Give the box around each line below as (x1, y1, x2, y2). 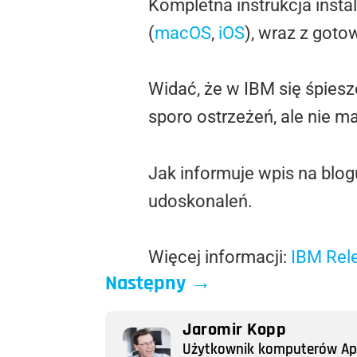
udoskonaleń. (148, 190, 253, 211)
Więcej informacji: (148, 246, 291, 267)
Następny (105, 269, 186, 296)
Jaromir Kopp (182, 319, 286, 342)
